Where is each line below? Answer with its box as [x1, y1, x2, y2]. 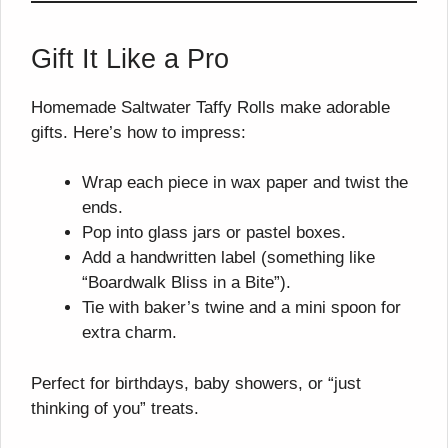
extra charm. [82, 323, 177, 343]
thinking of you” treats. [31, 398, 199, 418]
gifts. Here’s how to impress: [31, 122, 246, 142]
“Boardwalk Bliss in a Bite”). [82, 273, 291, 293]
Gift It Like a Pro [31, 43, 229, 74]
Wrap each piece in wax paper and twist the [82, 173, 408, 193]
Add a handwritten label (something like [82, 248, 375, 268]
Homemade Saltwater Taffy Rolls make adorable [31, 97, 390, 117]
